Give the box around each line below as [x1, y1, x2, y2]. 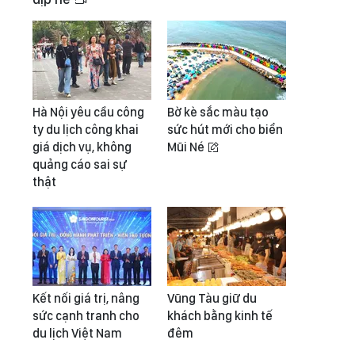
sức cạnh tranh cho [32, 308, 139, 324]
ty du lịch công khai [32, 122, 139, 138]
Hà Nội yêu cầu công [32, 105, 144, 120]
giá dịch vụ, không [32, 139, 132, 155]
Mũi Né [167, 139, 207, 155]
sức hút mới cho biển [167, 122, 283, 138]
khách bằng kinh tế [167, 308, 273, 324]
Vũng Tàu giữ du [167, 291, 257, 307]
